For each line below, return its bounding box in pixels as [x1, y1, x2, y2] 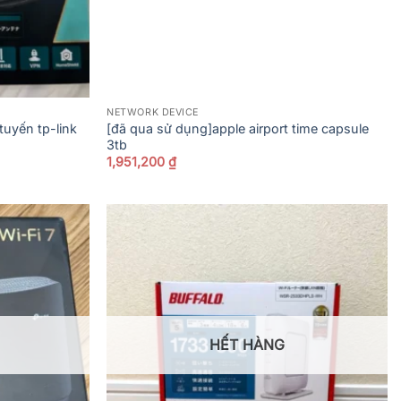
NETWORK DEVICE [107, 106, 199, 118]
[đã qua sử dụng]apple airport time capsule [107, 120, 370, 136]
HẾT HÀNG [209, 336, 286, 354]
